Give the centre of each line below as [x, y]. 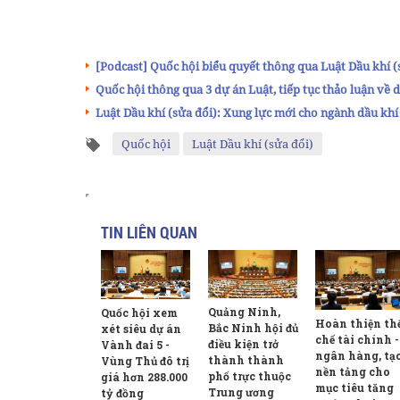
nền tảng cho [353, 371]
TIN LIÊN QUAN [149, 233]
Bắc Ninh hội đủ [253, 327]
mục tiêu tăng [354, 387]
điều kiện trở [243, 343]
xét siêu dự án [141, 328]
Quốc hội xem [139, 312]
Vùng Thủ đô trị [145, 360]
